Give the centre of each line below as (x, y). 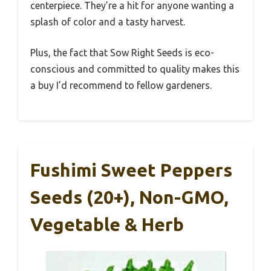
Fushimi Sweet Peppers (131, 170)
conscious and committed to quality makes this (135, 69)
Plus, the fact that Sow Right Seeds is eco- (122, 53)
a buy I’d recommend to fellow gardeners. (121, 86)
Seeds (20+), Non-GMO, (129, 198)
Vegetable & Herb (107, 225)
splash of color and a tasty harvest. (108, 22)
